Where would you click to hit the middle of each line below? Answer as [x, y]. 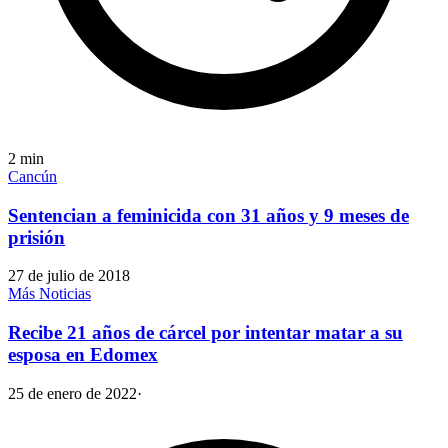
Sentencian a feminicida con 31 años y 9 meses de [208, 215]
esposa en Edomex [83, 355]
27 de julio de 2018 [69, 276]
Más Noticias [49, 294]
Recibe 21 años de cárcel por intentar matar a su [205, 333]
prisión [36, 237]
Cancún [32, 176]
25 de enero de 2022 [72, 393]
